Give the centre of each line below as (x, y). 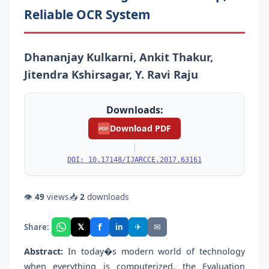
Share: (37, 227)
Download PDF (141, 128)
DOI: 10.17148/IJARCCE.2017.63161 (134, 160)
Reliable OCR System (87, 14)
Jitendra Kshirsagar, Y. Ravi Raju (111, 74)
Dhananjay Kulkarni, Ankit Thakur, (119, 56)
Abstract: (44, 252)
